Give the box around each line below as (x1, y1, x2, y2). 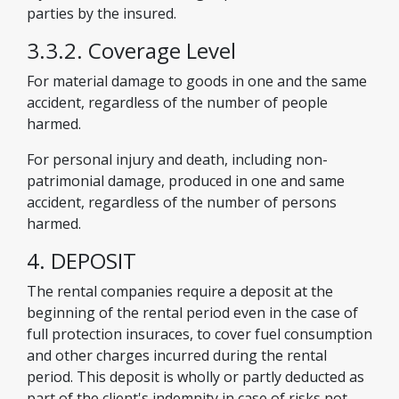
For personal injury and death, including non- (27, 150, 328, 169)
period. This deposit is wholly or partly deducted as (27, 367, 364, 387)
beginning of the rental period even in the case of (27, 303, 358, 322)
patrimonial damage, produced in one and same (27, 171, 345, 191)
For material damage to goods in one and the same (27, 71, 367, 91)
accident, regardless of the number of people (27, 93, 328, 112)
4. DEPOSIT (27, 246, 136, 275)
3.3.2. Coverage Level (27, 36, 236, 65)
